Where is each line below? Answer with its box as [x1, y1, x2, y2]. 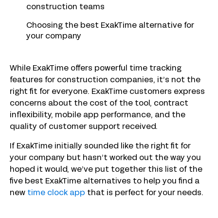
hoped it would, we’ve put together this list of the [10, 166, 202, 173]
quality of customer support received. [10, 124, 158, 130]
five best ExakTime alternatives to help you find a [10, 178, 200, 185]
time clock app [27, 190, 85, 197]
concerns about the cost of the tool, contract [10, 100, 188, 107]
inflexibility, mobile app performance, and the [10, 112, 185, 119]
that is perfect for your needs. [85, 190, 203, 197]
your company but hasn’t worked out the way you [10, 155, 201, 162]
